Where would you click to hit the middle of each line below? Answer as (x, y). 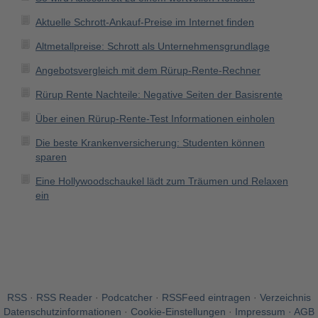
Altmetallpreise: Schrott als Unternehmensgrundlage (153, 46)
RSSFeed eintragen (206, 297)
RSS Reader (64, 297)
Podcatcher (127, 297)
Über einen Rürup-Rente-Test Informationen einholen (155, 119)
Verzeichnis (285, 297)
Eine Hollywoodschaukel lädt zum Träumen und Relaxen (162, 181)
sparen (51, 157)
